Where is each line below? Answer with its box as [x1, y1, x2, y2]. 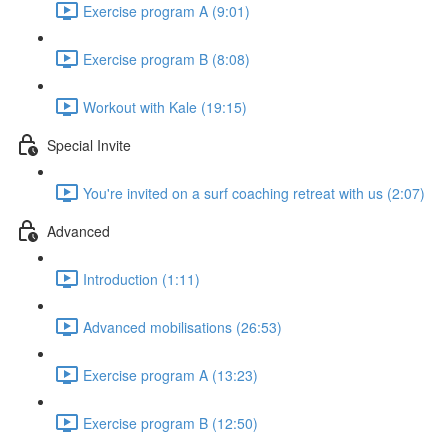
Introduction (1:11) [83, 268, 200, 289]
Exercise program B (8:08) [83, 48, 250, 69]
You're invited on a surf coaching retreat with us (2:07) [83, 182, 425, 203]
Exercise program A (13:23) [83, 364, 258, 385]
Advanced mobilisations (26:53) [83, 316, 282, 337]
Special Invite [47, 134, 131, 155]
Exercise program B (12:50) [83, 412, 258, 433]
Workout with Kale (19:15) [83, 96, 247, 117]
